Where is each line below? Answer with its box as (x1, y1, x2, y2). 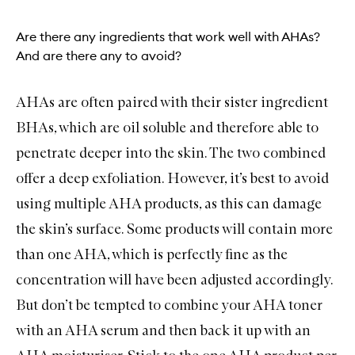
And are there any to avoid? (16, 47, 181, 63)
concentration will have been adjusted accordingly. (16, 270, 333, 288)
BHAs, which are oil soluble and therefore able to (16, 118, 319, 136)
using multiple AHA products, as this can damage (16, 194, 322, 212)
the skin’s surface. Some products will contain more (16, 219, 333, 238)
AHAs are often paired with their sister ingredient (16, 93, 328, 111)
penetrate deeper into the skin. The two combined (16, 143, 326, 162)
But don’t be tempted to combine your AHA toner (16, 296, 323, 314)
